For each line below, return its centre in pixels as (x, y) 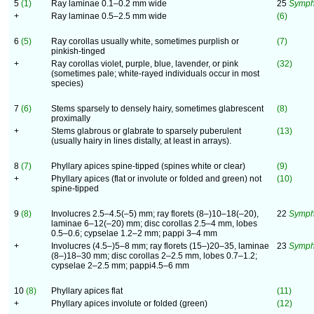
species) (67, 83)
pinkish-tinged (78, 51)
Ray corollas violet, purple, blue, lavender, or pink (145, 64)
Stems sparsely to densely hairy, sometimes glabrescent (157, 109)
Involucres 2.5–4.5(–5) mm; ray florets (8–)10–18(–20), (155, 214)
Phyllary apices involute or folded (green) (129, 303)
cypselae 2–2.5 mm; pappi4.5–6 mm (120, 266)
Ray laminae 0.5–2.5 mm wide (109, 16)
